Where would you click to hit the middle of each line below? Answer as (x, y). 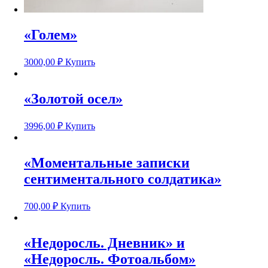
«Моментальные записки (107, 162)
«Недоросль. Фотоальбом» (110, 259)
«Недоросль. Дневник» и (104, 243)
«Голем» (51, 35)
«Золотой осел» (73, 99)
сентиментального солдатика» (123, 179)
